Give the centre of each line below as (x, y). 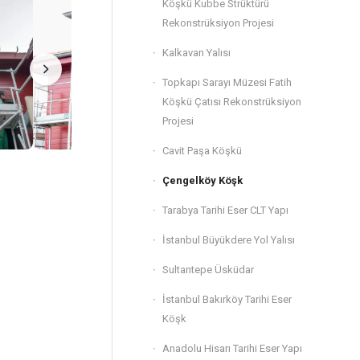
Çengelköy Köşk (202, 180)
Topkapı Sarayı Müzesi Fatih (227, 82)
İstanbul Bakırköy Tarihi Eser (227, 299)
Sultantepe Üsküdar (208, 270)
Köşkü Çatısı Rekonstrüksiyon (232, 102)
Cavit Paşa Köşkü (202, 151)
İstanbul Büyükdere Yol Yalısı (229, 240)
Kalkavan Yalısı (196, 53)
